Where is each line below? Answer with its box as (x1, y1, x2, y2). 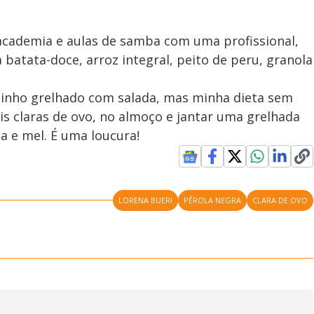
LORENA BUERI (118, 194, 173, 205)
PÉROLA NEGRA (184, 194, 242, 205)
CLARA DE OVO (252, 194, 308, 205)
